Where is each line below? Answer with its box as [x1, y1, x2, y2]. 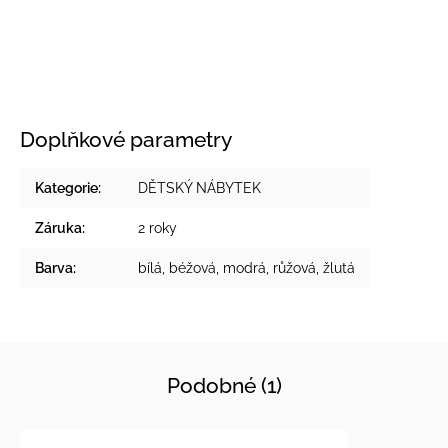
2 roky [138, 219, 177, 236]
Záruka [35, 219, 82, 236]
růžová [273, 259, 316, 276]
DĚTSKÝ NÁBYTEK [138, 179, 261, 196]
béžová [169, 259, 216, 276]
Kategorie [35, 179, 98, 196]
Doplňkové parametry [20, 126, 232, 152]
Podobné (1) [166, 372, 282, 398]
